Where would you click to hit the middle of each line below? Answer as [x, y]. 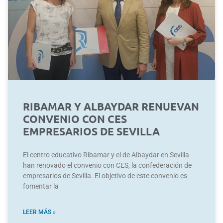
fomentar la [41, 186]
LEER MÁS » [39, 212]
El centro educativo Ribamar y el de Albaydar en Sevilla [106, 155]
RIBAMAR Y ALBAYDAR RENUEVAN [111, 106]
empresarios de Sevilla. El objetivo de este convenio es [105, 175]
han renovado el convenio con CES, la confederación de [107, 165]
